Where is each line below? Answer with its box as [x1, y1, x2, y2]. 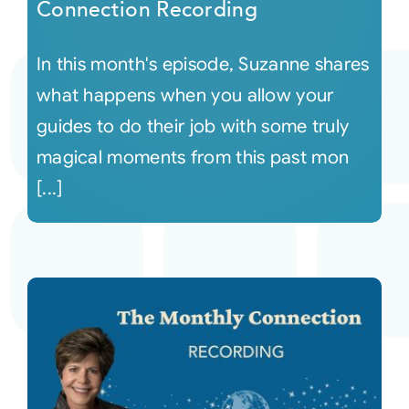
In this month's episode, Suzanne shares [36, 53, 370, 77]
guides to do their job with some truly [36, 115, 350, 139]
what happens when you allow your [36, 84, 334, 108]
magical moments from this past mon [36, 146, 350, 170]
